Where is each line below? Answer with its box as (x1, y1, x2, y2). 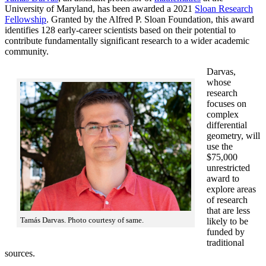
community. (5, 46, 49, 56)
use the (207, 141, 233, 151)
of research (207, 194, 248, 205)
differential (207, 119, 247, 130)
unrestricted (207, 162, 250, 173)
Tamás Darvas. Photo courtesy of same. (20, 215, 144, 224)
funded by (207, 226, 245, 237)
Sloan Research (195, 3, 253, 14)
